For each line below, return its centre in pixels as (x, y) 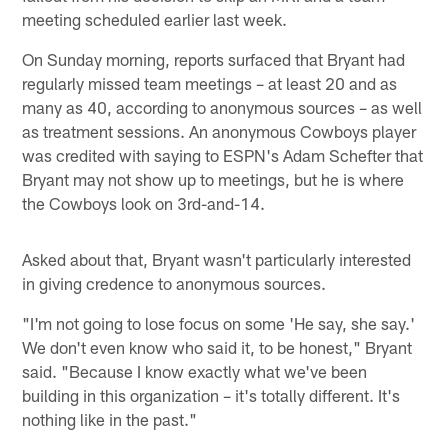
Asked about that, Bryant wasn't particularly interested (217, 258)
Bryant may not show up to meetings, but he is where (213, 178)
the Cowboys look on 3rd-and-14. (144, 202)
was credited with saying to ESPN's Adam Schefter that (223, 154)
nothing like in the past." (110, 418)
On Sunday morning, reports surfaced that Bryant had (214, 58)
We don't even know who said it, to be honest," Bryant (217, 346)
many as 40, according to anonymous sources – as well (222, 106)
